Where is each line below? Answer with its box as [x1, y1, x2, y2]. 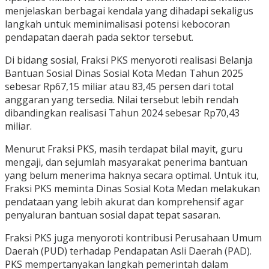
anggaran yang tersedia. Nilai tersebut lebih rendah [5, 93, 238, 107]
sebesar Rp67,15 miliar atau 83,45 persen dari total [5, 80, 234, 94]
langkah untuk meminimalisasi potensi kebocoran [5, 17, 230, 31]
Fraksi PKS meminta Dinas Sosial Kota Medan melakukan [5, 182, 260, 196]
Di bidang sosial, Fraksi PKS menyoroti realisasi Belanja [5, 53, 253, 67]
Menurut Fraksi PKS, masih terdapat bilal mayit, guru [5, 142, 243, 156]
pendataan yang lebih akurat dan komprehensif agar [5, 195, 244, 209]
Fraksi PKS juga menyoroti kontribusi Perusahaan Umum [5, 231, 262, 245]
